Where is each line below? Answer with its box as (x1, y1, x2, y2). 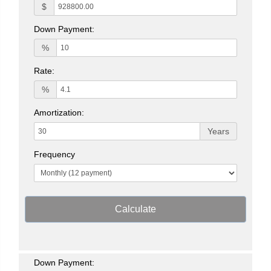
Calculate (115, 203, 156, 214)
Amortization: (34, 107, 84, 117)
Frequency (34, 149, 75, 159)
